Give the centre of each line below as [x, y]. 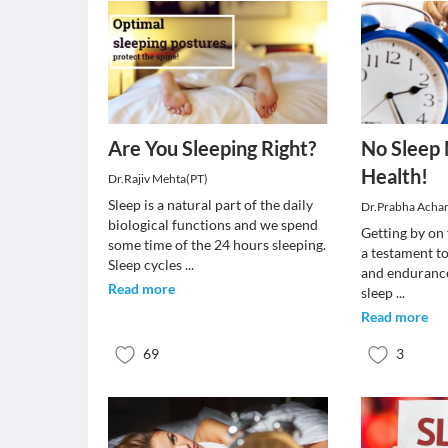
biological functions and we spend [213, 224]
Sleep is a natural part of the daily [210, 204]
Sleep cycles [146, 264]
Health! [395, 176]
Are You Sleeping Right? [212, 148]
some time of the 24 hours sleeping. [217, 244]
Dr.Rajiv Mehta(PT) [158, 178]
